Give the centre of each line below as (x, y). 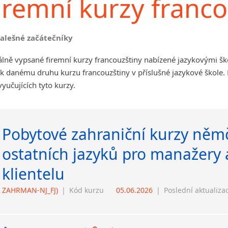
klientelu (33, 174)
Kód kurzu (87, 190)
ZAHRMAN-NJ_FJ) (30, 190)
